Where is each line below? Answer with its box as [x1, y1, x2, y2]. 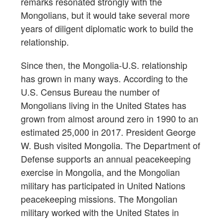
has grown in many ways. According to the [21, 71, 188, 85]
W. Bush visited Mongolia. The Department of [21, 138, 200, 152]
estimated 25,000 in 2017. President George [21, 125, 196, 138]
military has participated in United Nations [21, 178, 185, 192]
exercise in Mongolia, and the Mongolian [21, 165, 180, 178]
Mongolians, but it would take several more [21, 8, 190, 21]
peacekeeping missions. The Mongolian [21, 192, 177, 205]
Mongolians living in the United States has [21, 98, 186, 111]
